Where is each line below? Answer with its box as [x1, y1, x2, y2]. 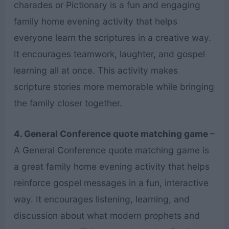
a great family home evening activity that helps [13, 161, 210, 172]
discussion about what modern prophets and [13, 210, 200, 221]
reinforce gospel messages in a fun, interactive [13, 177, 209, 188]
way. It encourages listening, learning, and [13, 193, 190, 204]
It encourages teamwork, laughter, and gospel [13, 49, 205, 60]
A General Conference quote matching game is [13, 144, 209, 155]
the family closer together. [13, 98, 122, 109]
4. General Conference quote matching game [13, 128, 210, 139]
